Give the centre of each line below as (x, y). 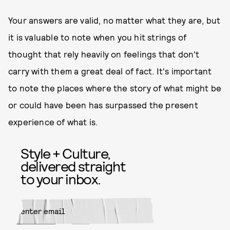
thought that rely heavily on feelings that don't (104, 54)
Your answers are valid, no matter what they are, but (114, 20)
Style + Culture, (65, 153)
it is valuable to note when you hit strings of (98, 37)
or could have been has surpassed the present (103, 105)
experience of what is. (53, 122)
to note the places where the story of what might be (115, 88)
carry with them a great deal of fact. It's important (110, 71)
